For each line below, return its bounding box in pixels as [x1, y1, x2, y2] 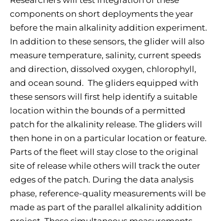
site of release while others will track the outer [10, 161, 200, 171]
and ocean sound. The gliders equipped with [10, 78, 198, 88]
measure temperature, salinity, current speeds [10, 50, 201, 61]
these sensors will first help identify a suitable [10, 92, 197, 102]
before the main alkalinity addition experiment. [10, 23, 207, 33]
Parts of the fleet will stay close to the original [10, 147, 198, 157]
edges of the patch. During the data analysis [10, 175, 193, 185]
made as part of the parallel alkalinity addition [10, 202, 202, 213]
